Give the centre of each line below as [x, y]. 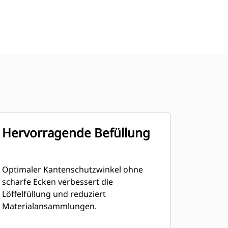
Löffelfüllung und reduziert [54, 194]
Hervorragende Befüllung [76, 133]
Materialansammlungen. [49, 206]
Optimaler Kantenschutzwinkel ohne [72, 169]
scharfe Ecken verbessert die [57, 182]
